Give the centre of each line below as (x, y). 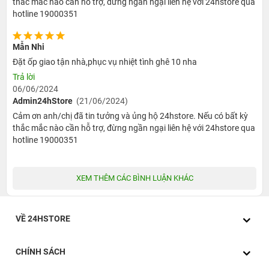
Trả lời (24, 77)
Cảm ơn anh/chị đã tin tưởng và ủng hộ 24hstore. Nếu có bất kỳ (130, 116)
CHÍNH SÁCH (41, 252)
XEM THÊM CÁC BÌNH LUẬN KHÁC (134, 178)
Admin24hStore (43, 101)
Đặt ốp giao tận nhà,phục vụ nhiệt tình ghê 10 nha (105, 62)
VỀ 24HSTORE (43, 219)
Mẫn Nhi (29, 47)
